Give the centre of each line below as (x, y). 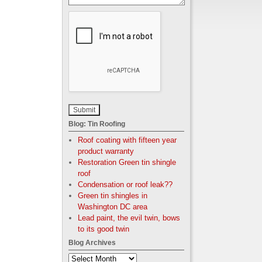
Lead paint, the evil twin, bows (129, 218)
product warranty (106, 151)
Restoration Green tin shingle (127, 162)
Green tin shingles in (112, 196)
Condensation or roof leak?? (125, 185)
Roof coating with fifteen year (127, 140)
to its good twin (103, 229)
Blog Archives (92, 243)
